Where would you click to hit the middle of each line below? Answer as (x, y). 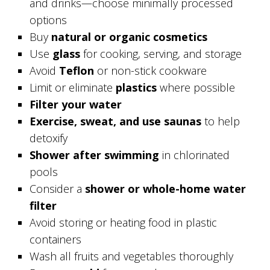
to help (221, 121)
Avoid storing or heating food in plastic (124, 223)
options (49, 20)
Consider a (58, 189)
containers (56, 240)
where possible (196, 88)
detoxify (49, 138)
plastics (137, 88)
